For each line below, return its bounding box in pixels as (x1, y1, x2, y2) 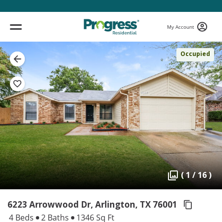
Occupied (180, 50, 210, 58)
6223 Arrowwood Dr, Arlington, (7, 199, 138, 211)
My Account (167, 23, 194, 30)
